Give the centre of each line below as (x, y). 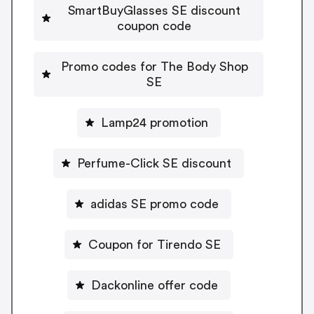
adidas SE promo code (154, 204)
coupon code (154, 26)
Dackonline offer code (154, 285)
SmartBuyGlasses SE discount (154, 10)
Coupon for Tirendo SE (154, 244)
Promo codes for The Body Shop (154, 66)
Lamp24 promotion (179, 122)
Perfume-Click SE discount (154, 163)
